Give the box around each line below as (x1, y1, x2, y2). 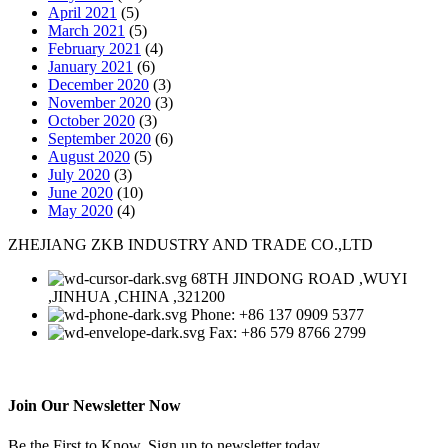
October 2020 (48, 112, 135, 130)
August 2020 (48, 148, 130, 166)
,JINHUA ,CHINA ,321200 (48, 288, 225, 306)
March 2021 (48, 22, 125, 40)
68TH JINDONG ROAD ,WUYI (191, 270, 407, 288)
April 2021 (48, 4, 117, 22)
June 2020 (48, 184, 113, 202)
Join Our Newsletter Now (8, 397, 181, 415)
